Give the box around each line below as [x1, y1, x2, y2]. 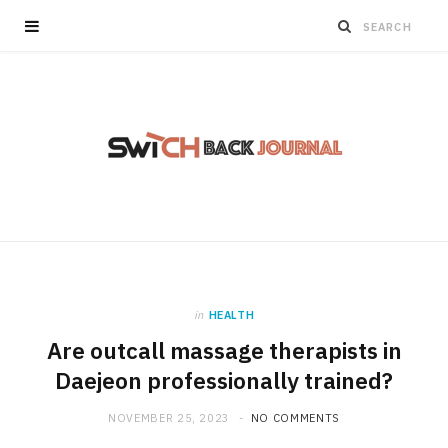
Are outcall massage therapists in [46, 336, 402, 365]
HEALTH [208, 308, 255, 322]
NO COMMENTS [250, 411, 341, 425]
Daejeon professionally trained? [55, 366, 393, 395]
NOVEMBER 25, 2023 [107, 411, 231, 425]
